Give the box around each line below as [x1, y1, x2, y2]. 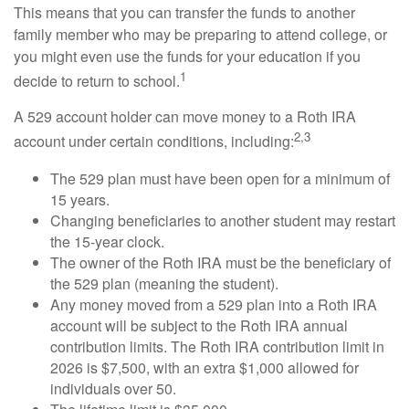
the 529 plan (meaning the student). [50, 272, 278, 294]
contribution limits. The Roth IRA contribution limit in [50, 335, 384, 357]
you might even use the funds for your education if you [14, 45, 361, 67]
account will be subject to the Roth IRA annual [50, 314, 348, 336]
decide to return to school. [14, 70, 180, 92]
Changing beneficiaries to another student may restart [50, 209, 395, 231]
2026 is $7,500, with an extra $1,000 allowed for [50, 356, 359, 378]
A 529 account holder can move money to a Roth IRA [14, 106, 356, 128]
